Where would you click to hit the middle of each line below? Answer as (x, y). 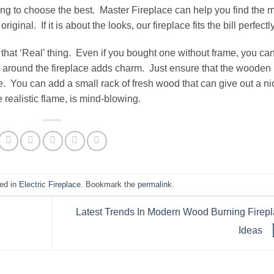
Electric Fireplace (50, 184)
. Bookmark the (109, 184)
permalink (155, 184)
